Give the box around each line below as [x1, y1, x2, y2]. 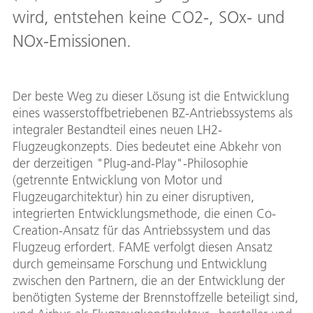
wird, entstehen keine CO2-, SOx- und [13, 6, 284, 27]
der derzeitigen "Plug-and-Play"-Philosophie [13, 154, 248, 171]
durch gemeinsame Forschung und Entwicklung [13, 255, 267, 272]
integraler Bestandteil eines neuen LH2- [13, 121, 222, 138]
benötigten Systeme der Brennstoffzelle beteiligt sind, [13, 289, 298, 305]
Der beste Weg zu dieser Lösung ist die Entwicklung [13, 87, 289, 104]
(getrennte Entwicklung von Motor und [13, 171, 222, 188]
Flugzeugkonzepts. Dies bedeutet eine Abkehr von [13, 138, 282, 154]
